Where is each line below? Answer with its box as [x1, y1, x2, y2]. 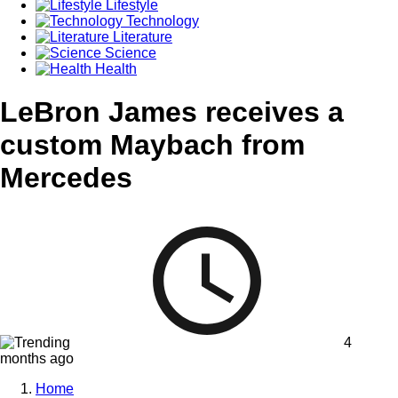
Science [101, 44, 156, 60]
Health [92, 60, 137, 76]
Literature [109, 28, 172, 44]
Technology [123, 12, 199, 28]
